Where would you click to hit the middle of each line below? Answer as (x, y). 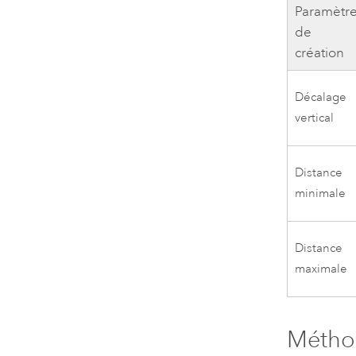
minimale (321, 193)
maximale (321, 269)
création (320, 52)
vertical (315, 118)
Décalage (321, 97)
